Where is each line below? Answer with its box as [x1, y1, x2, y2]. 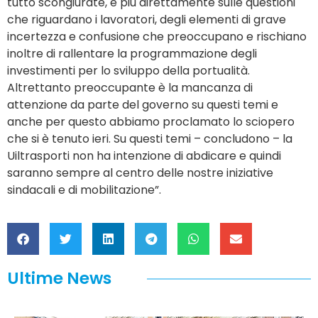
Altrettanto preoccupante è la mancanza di [7, 79, 253, 96]
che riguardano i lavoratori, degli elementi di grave [7, 11, 286, 28]
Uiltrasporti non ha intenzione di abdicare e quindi [7, 147, 281, 164]
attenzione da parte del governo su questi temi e [7, 96, 278, 113]
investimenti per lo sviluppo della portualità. [7, 62, 250, 79]
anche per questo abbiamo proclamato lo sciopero [7, 113, 295, 130]
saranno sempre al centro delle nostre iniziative [7, 164, 273, 181]
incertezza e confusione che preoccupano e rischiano [7, 28, 307, 45]
